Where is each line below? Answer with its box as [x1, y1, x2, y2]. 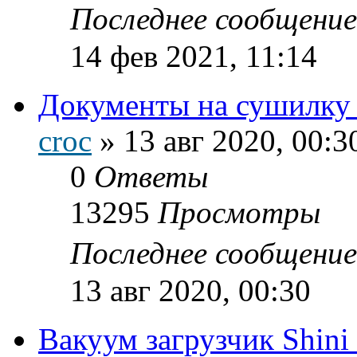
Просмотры [158, 194, 320, 229]
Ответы [94, 159, 208, 194]
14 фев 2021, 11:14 [70, 38, 317, 73]
